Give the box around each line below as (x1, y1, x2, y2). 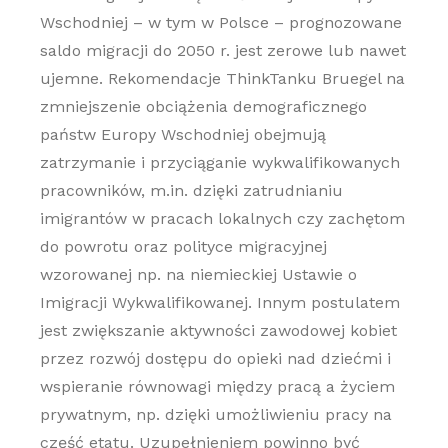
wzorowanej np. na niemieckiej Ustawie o (39, 265, 357, 284)
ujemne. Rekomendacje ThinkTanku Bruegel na (39, 69, 405, 88)
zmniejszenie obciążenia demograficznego (39, 97, 367, 116)
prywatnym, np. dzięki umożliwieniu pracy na (39, 405, 392, 424)
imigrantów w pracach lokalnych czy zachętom (39, 209, 405, 228)
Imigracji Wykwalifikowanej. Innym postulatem (39, 293, 400, 312)
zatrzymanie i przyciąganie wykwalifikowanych (39, 153, 400, 172)
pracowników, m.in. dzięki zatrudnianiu (39, 181, 343, 200)
